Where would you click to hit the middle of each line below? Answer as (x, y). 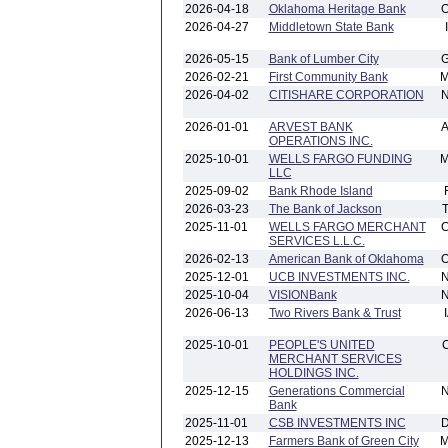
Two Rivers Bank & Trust (334, 313)
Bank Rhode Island (320, 191)
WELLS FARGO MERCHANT (347, 227)
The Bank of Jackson (325, 209)
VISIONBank (302, 295)
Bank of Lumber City (323, 59)
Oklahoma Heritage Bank (337, 9)
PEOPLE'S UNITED (321, 345)
